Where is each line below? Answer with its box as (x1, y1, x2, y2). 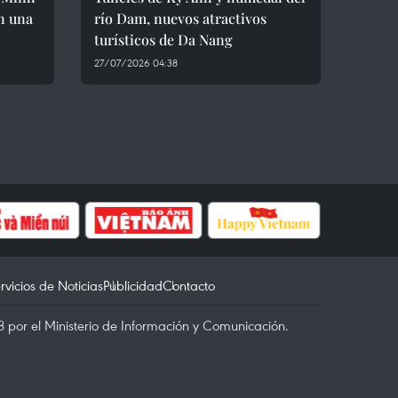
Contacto (163, 276, 215, 294)
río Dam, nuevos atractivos (94, 9, 267, 28)
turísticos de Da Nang (94, 30, 233, 49)
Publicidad (103, 276, 163, 294)
